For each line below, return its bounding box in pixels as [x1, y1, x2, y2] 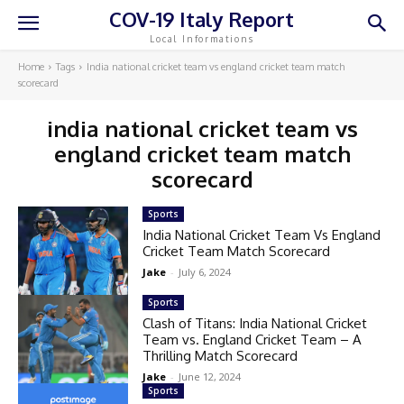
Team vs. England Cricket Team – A [142, 330, 363, 348]
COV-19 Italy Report [109, 5, 295, 32]
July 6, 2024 [179, 265, 232, 279]
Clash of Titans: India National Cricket [142, 314, 368, 332]
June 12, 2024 [179, 369, 242, 383]
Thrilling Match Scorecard [142, 346, 298, 364]
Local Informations [150, 32, 254, 44]
